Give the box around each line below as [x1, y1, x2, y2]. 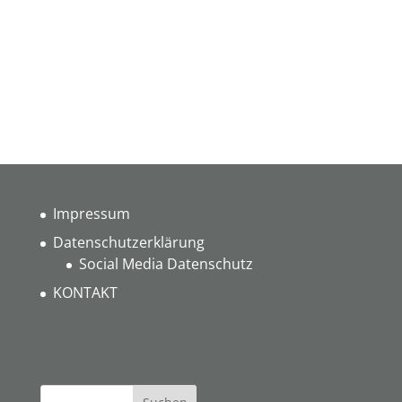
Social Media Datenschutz [78, 254, 253, 275]
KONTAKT [52, 283, 118, 303]
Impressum [52, 204, 130, 224]
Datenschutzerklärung [52, 232, 205, 253]
